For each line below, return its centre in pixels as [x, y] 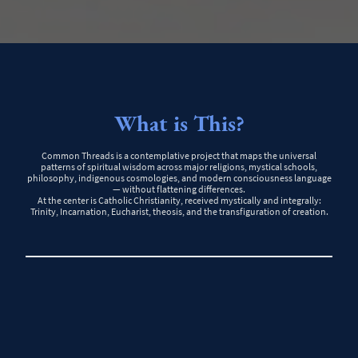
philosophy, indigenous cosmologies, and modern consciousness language [179, 178]
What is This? [179, 123]
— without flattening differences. [179, 189]
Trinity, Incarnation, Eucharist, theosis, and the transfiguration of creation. [179, 212]
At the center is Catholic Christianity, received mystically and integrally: [179, 201]
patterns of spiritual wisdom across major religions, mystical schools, [179, 167]
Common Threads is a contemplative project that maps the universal [179, 156]
